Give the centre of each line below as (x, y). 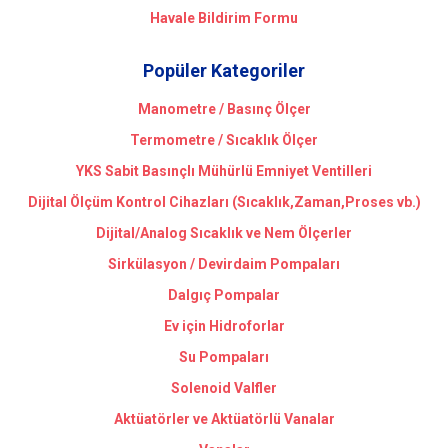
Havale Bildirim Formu (224, 18)
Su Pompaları (224, 357)
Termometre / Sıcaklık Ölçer (224, 140)
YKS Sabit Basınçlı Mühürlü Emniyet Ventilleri (224, 171)
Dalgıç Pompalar (224, 295)
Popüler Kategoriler (224, 70)
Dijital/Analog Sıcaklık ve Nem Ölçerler (224, 233)
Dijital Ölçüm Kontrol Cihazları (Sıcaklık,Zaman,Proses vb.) (224, 202)
